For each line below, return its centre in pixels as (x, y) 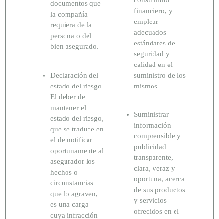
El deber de (68, 97)
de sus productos (160, 190)
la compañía (69, 14)
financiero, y (153, 11)
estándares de (154, 43)
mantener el (68, 107)
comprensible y (157, 136)
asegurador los (73, 161)
